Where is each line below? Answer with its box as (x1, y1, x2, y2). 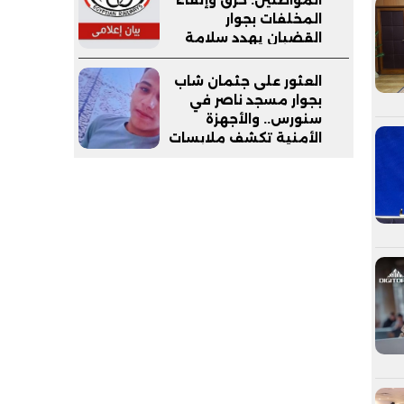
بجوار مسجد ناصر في (189, 91, 322, 108)
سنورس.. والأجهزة (206, 110, 322, 127)
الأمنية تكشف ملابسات (169, 129, 322, 146)
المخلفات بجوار (225, 10, 322, 27)
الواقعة (272, 148, 322, 165)
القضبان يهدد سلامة (185, 29, 322, 46)
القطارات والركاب (216, 48, 322, 65)
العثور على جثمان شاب (174, 72, 322, 89)
